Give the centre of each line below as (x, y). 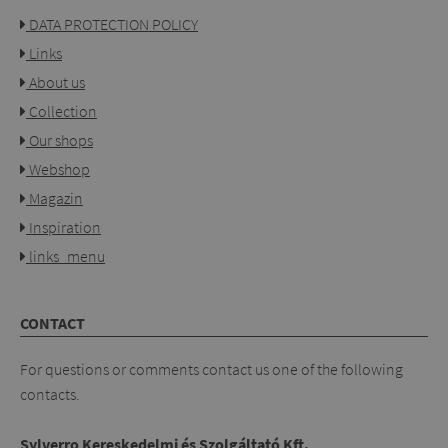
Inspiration (63, 227)
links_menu (65, 256)
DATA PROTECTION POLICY (112, 24)
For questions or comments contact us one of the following (211, 369)
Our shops (59, 140)
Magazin (54, 198)
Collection (61, 111)
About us (55, 82)
